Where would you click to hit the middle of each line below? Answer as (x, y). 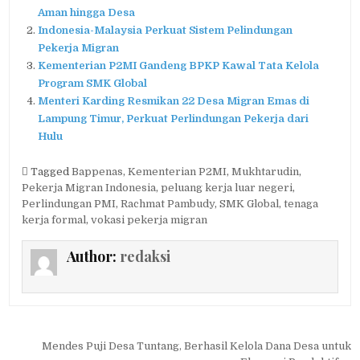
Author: (93, 257)
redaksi (145, 257)
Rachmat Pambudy (168, 204)
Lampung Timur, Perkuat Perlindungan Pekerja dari (174, 119)
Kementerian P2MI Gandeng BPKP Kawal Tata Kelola (179, 66)
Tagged (50, 172)
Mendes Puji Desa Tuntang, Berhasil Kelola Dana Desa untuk (196, 346)
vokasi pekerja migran (149, 220)
